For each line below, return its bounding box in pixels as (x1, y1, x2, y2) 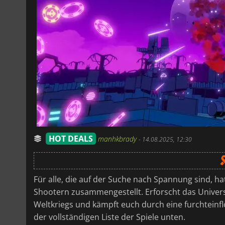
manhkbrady (98, 134, 139, 144)
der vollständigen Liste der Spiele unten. (34, 211, 185, 222)
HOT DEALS (49, 133, 93, 144)
